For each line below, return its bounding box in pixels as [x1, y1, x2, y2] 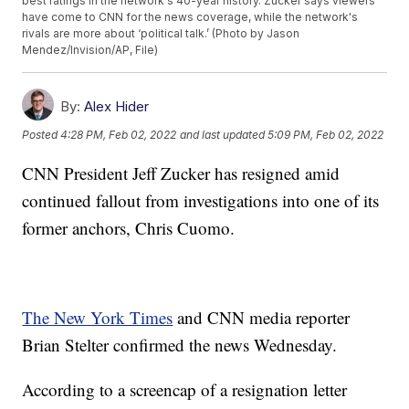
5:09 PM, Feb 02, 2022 [267, 128, 384, 142]
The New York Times [22, 306, 173, 330]
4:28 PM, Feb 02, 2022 [60, 128, 177, 142]
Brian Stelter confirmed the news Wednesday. [22, 333, 338, 357]
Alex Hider [84, 98, 150, 116]
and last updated [180, 128, 266, 142]
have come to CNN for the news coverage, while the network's [22, 10, 359, 25]
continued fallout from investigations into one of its [22, 189, 380, 213]
